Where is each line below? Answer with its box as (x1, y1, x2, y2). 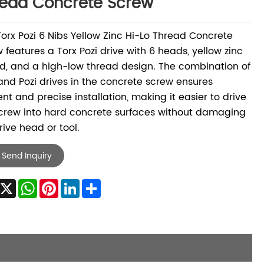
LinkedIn (79, 176, 117, 192)
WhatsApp (37, 176, 87, 192)
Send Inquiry (1, 148, 52, 163)
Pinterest (58, 176, 99, 192)
